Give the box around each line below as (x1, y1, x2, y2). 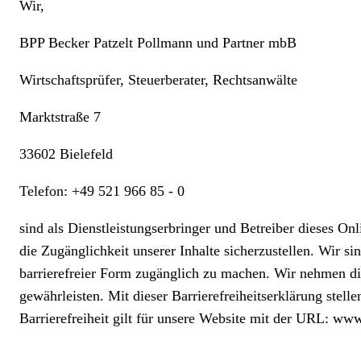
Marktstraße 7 (19, 109, 105, 125)
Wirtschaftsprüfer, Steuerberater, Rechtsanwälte (19, 72, 297, 88)
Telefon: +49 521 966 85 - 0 (19, 183, 185, 199)
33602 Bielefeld (19, 146, 113, 162)
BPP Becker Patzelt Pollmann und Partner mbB (19, 35, 301, 51)
